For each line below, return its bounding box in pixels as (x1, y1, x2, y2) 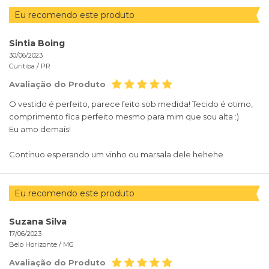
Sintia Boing (9, 38, 65, 49)
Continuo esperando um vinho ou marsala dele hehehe (9, 150, 223, 160)
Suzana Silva (9, 216, 67, 228)
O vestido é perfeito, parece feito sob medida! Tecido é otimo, (9, 99, 253, 109)
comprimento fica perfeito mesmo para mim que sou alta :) (9, 112, 239, 122)
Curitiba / (9, 62, 41, 71)
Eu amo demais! (9, 124, 71, 134)
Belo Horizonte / (9, 240, 63, 249)
